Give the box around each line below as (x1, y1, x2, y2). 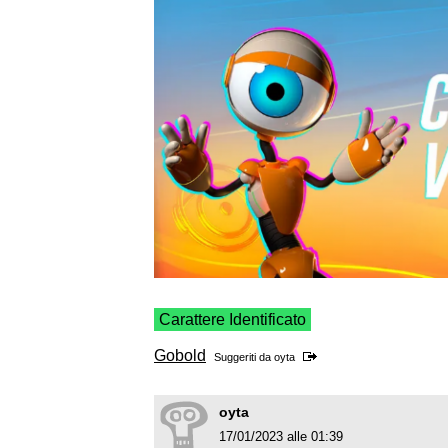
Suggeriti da (214, 351, 274, 364)
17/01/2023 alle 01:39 (219, 429, 343, 445)
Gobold (154, 347, 206, 365)
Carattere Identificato (159, 311, 306, 329)
